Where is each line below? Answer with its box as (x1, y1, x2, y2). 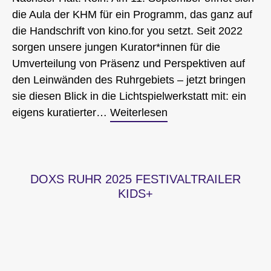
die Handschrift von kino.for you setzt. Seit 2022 (12, 24, 243, 37)
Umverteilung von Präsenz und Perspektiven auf (12, 57, 245, 70)
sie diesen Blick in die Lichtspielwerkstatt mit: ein (12, 90, 246, 102)
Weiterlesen (110, 106, 168, 119)
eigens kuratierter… (12, 106, 110, 119)
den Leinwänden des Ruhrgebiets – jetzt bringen (12, 73, 246, 86)
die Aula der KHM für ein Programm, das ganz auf (12, 8, 252, 21)
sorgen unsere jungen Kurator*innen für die (12, 41, 220, 53)
